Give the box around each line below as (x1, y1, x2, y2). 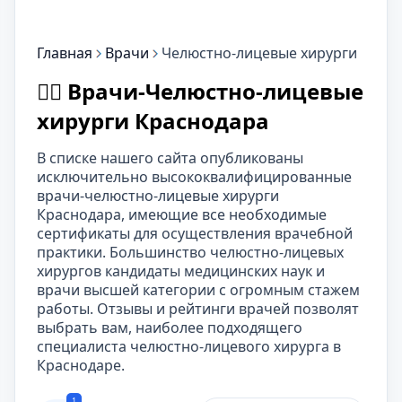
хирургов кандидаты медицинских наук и (37, 261, 325, 281)
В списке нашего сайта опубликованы (37, 148, 303, 168)
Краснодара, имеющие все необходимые (37, 205, 327, 224)
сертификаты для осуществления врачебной (37, 223, 353, 243)
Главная (37, 43, 92, 63)
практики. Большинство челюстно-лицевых (37, 242, 344, 262)
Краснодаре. (37, 355, 125, 375)
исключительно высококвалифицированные (37, 167, 352, 187)
